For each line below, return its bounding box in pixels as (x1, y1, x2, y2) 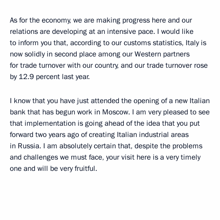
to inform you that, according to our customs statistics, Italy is (10, 38, 206, 48)
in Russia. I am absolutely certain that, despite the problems (10, 141, 202, 151)
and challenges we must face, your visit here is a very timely (10, 152, 200, 162)
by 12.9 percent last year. (10, 72, 90, 82)
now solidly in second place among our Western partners (10, 49, 190, 59)
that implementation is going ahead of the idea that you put (10, 118, 200, 128)
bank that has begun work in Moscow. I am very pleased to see (10, 107, 210, 117)
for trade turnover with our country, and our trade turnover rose (10, 60, 208, 70)
